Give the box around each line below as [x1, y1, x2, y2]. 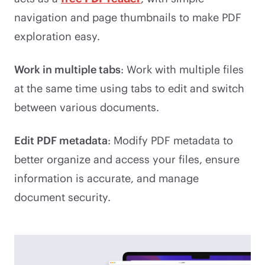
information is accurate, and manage [14, 171, 199, 185]
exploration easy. [14, 29, 100, 43]
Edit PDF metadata [14, 133, 108, 147]
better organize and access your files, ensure [14, 152, 240, 166]
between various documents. [14, 100, 159, 114]
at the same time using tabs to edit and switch [14, 81, 244, 95]
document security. [14, 190, 111, 203]
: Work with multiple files [121, 62, 244, 76]
